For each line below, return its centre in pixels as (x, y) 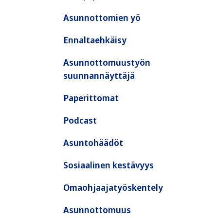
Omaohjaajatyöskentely (113, 187)
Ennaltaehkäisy (95, 40)
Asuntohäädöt (93, 143)
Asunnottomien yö (102, 18)
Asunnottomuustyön (107, 62)
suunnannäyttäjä (99, 75)
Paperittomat (91, 98)
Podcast (80, 120)
